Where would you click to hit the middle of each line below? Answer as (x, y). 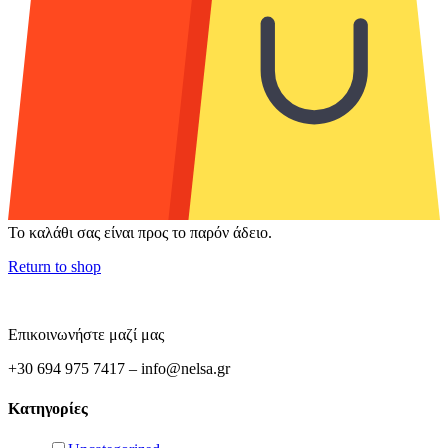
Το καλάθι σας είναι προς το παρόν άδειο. (140, 233)
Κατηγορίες (48, 408)
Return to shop (54, 267)
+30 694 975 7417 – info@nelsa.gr (119, 369)
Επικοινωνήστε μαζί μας (86, 335)
